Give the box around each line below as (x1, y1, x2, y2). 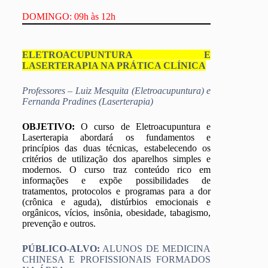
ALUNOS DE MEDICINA (99, 243, 211, 254)
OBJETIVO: (22, 121, 75, 132)
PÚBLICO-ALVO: (22, 243, 100, 254)
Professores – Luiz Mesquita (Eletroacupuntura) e (22, 85, 211, 96)
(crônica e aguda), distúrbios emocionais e (22, 196, 211, 207)
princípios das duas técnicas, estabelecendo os (22, 142, 211, 153)
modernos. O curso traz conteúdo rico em (22, 164, 211, 175)
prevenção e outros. (22, 218, 96, 229)
